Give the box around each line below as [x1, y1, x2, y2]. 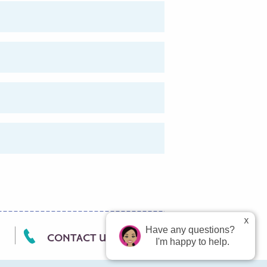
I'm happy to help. [156, 237, 229, 247]
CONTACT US [46, 232, 111, 246]
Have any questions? [145, 225, 235, 235]
